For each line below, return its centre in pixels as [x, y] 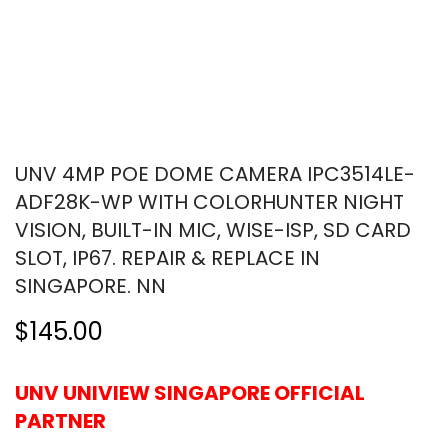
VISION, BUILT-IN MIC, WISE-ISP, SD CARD [213, 229]
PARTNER [60, 420]
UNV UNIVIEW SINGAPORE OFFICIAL [190, 392]
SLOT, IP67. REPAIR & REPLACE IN [167, 257]
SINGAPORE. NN [90, 285]
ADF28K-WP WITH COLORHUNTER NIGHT [209, 201]
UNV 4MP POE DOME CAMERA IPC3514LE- [215, 173]
